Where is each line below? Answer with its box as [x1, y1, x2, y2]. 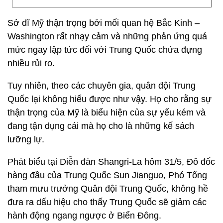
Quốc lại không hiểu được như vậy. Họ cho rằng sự [7, 94, 212, 104]
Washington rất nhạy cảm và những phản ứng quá [7, 31, 207, 41]
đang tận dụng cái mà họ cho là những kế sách [7, 121, 194, 131]
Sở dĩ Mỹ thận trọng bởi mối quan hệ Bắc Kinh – [7, 18, 200, 28]
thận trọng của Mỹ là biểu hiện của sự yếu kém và [7, 108, 206, 117]
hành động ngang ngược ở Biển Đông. [7, 211, 161, 221]
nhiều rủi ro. [7, 58, 55, 68]
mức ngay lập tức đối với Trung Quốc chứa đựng [7, 45, 202, 55]
